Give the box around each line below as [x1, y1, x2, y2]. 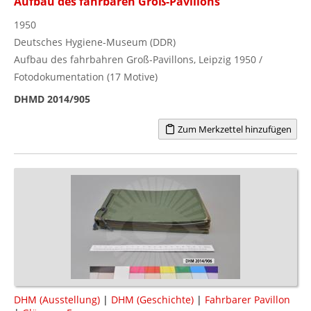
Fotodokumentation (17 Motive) [14, 69, 158, 83]
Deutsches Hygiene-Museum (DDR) [14, 35, 176, 49]
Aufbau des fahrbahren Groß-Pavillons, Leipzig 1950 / [14, 52, 262, 66]
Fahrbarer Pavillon [205, 292, 290, 306]
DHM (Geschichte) [111, 292, 194, 306]
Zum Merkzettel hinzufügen [175, 122, 292, 135]
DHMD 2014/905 [14, 92, 90, 106]
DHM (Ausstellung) [14, 292, 100, 306]
